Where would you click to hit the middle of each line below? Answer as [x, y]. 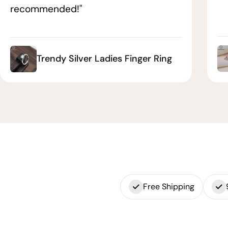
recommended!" [46, 9]
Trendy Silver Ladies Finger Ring [104, 59]
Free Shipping [168, 186]
